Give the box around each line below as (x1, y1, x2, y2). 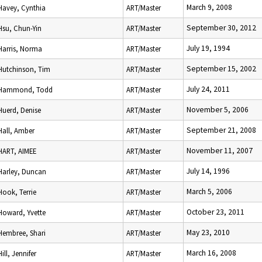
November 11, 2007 (187, 146, 253, 156)
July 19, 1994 (187, 43, 230, 53)
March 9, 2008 (187, 2, 232, 12)
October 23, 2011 (187, 207, 244, 217)
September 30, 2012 (187, 23, 256, 33)
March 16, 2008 (187, 248, 236, 258)
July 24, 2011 (187, 84, 230, 94)
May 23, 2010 (187, 227, 230, 237)
